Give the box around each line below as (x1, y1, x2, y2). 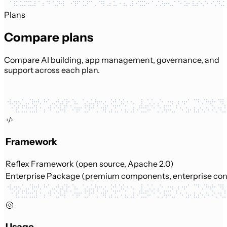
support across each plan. (4, 65, 100, 75)
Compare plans (4, 30, 93, 45)
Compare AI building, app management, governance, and (4, 55, 219, 65)
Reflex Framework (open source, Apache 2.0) (6, 159, 174, 169)
